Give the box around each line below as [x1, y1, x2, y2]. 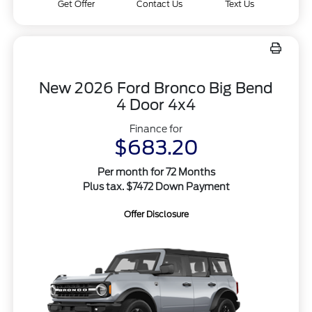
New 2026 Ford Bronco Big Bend [39, 79, 273, 97]
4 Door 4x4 [116, 96, 196, 114]
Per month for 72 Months [97, 166, 215, 178]
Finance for [130, 123, 182, 135]
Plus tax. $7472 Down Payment [82, 181, 230, 193]
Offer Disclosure [123, 209, 189, 220]
